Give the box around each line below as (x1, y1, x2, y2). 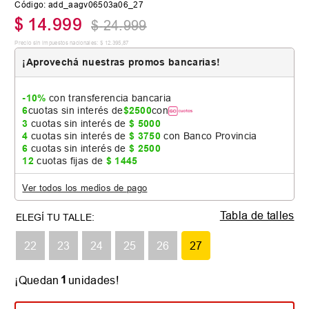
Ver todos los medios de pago (22, 182, 148, 194)
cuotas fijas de (34, 155, 106, 167)
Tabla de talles (219, 209, 295, 222)
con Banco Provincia (161, 130, 257, 142)
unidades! (68, 274, 119, 287)
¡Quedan (14, 274, 59, 287)
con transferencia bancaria (46, 92, 172, 104)
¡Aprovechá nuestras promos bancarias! (22, 57, 221, 68)
